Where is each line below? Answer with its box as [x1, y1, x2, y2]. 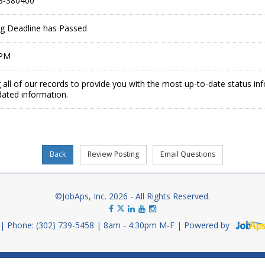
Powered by [184, 219, 232, 231]
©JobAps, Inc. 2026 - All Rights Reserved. [55, 190, 210, 202]
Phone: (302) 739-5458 [7, 219, 96, 231]
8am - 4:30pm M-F [104, 219, 177, 231]
